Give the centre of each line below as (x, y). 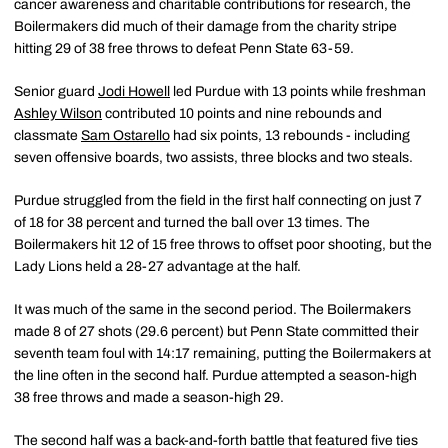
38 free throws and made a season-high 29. (149, 397)
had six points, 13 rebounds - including (290, 135)
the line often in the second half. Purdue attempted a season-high (215, 375)
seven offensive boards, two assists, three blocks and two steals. (213, 157)
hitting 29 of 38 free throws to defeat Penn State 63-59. (184, 48)
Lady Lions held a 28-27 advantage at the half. (157, 266)
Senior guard (56, 91)
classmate (47, 135)
